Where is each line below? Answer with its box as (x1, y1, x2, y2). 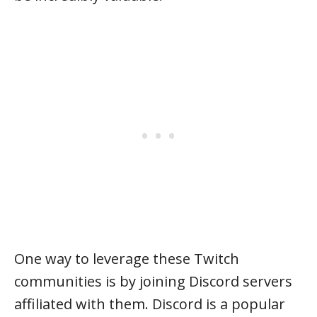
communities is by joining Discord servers (14, 272, 292, 291)
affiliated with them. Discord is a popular (14, 294, 285, 313)
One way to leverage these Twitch (14, 249, 239, 268)
